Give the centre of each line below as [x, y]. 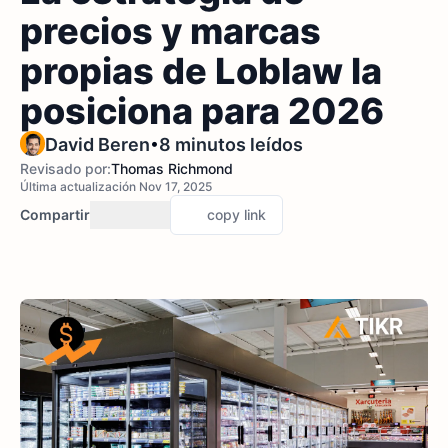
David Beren [97, 144]
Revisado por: [65, 168]
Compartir [55, 214]
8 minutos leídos [231, 144]
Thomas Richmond [172, 168]
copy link [236, 214]
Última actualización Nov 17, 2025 [116, 186]
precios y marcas [170, 31]
